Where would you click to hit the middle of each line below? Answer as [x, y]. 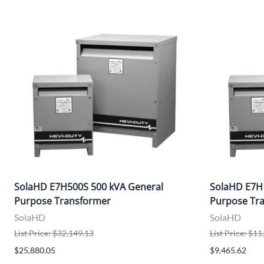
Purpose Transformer [62, 201]
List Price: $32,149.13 [54, 233]
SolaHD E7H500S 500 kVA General [89, 187]
